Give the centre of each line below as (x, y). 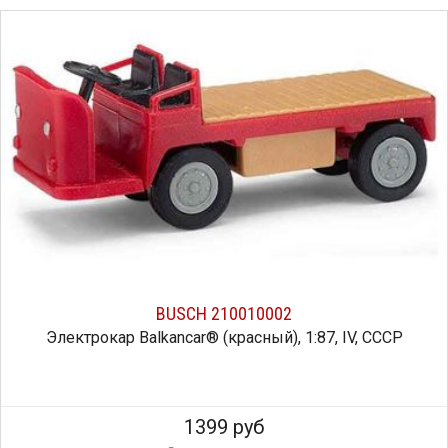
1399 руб (224, 427)
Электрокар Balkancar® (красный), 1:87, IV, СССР (224, 337)
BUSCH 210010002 (224, 313)
